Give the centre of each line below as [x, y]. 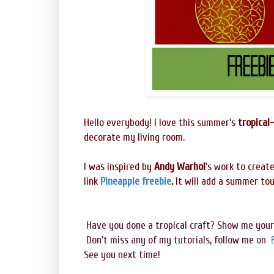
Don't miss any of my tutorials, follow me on [179, 240]
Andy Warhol [180, 167]
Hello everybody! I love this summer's [161, 123]
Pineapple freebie [136, 182]
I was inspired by [119, 167]
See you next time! [122, 255]
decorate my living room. [135, 138]
